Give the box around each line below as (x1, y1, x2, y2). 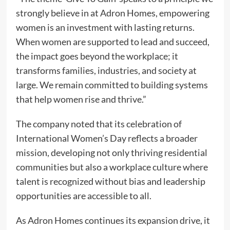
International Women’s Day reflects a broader (15, 132, 198, 144)
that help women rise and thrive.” (15, 93, 146, 105)
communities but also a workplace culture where (15, 161, 208, 173)
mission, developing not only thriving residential (15, 147, 207, 159)
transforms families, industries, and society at (15, 65, 197, 76)
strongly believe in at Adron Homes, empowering (15, 7, 209, 19)
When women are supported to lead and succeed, (15, 36, 209, 48)
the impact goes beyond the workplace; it (15, 50, 178, 62)
